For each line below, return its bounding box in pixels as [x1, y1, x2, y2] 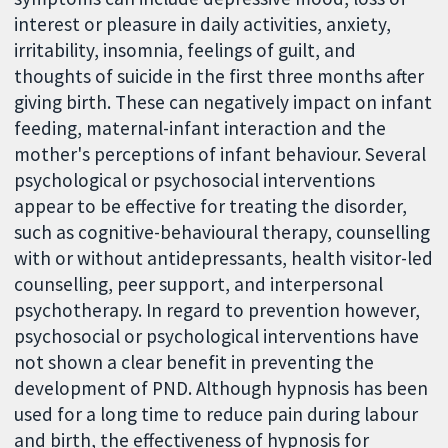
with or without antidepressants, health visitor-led [14, 246, 434, 271]
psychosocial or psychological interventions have [14, 324, 420, 349]
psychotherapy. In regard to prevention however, [14, 298, 421, 323]
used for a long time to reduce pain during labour [14, 402, 419, 427]
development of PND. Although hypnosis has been [14, 376, 429, 401]
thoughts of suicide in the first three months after [14, 64, 425, 89]
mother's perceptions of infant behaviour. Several [14, 142, 427, 167]
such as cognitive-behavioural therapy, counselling [14, 220, 431, 245]
